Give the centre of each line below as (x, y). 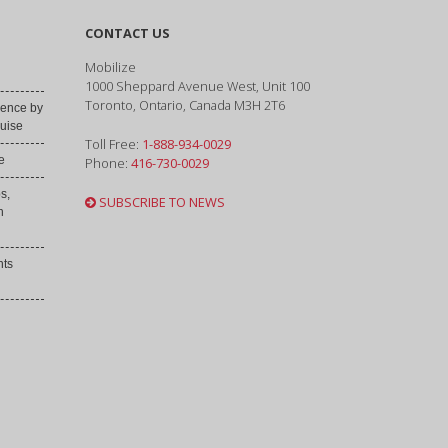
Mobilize (110, 66)
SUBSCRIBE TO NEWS (160, 201)
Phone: (107, 162)
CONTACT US (127, 32)
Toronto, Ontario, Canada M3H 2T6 (184, 104)
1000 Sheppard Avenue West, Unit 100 (197, 85)
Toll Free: (113, 143)
